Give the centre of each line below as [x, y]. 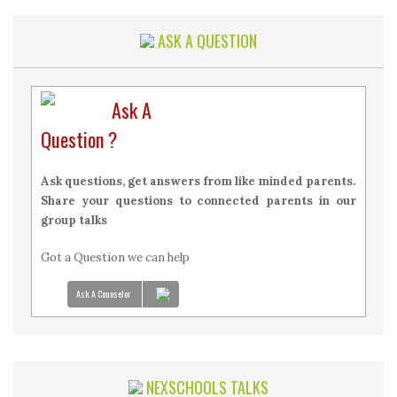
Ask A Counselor [104, 294]
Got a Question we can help [115, 257]
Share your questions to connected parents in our [198, 201]
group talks [74, 220]
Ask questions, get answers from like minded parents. [198, 181]
